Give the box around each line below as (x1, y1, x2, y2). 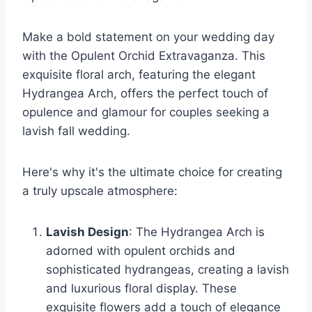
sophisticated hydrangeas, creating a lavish (46, 263, 289, 277)
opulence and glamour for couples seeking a (22, 105, 270, 120)
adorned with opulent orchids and (46, 244, 235, 258)
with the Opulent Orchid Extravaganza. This (22, 49, 265, 63)
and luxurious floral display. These (46, 281, 237, 296)
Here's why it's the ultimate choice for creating (22, 165, 282, 180)
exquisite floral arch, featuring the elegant (22, 68, 256, 82)
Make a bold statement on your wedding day (22, 30, 274, 45)
